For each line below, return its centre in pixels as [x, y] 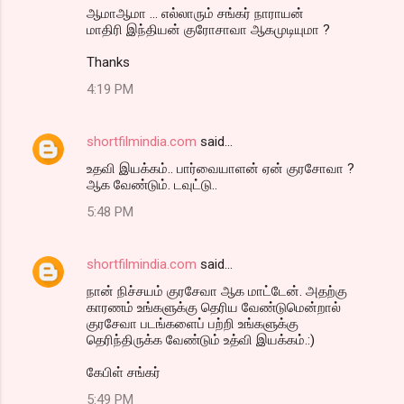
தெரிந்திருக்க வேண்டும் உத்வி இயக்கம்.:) [201, 340]
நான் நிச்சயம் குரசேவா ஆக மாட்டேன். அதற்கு [217, 291]
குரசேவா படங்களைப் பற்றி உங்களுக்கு [193, 323]
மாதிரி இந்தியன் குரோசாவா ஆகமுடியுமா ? [208, 29]
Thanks [108, 62]
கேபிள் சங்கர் [124, 372]
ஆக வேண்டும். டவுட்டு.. [152, 184]
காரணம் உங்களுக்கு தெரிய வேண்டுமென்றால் [214, 307]
